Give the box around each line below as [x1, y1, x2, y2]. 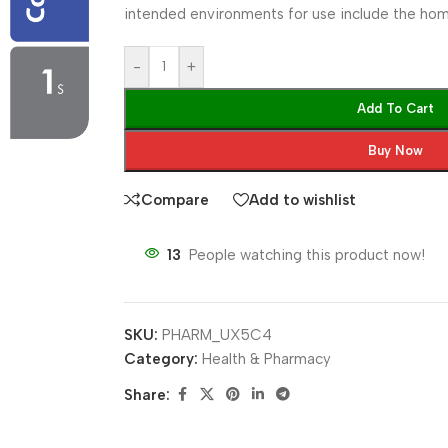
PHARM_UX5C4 [162, 326, 273, 344]
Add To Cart [357, 101, 435, 116]
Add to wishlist [249, 190, 357, 209]
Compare [141, 190, 210, 209]
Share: [124, 386, 171, 404]
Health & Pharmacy [202, 350, 332, 368]
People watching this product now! [189, 246, 426, 264]
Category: [124, 350, 199, 368]
